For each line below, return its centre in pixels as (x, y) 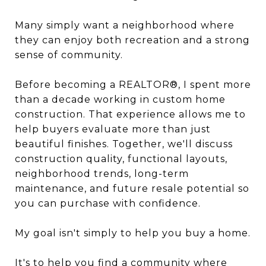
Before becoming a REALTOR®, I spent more (133, 85)
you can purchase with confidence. (108, 203)
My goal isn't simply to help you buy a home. (133, 233)
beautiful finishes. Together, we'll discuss (124, 144)
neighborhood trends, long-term (102, 174)
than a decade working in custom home (120, 99)
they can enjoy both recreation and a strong (132, 40)
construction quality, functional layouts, (121, 159)
